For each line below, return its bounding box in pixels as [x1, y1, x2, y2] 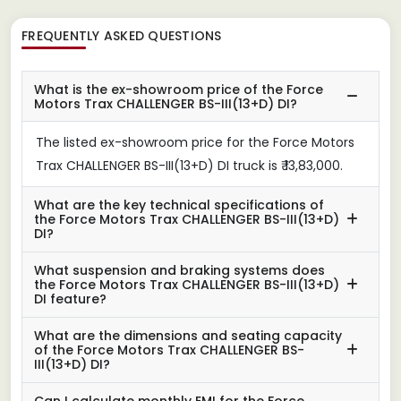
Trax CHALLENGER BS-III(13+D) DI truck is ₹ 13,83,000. [36, 156, 343, 175]
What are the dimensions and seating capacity [34, 326, 342, 345]
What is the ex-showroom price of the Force [34, 80, 323, 98]
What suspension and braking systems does [34, 260, 325, 279]
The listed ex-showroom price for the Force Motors [36, 132, 354, 151]
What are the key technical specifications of [34, 195, 324, 214]
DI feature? [34, 289, 107, 308]
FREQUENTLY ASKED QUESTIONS [21, 26, 222, 45]
